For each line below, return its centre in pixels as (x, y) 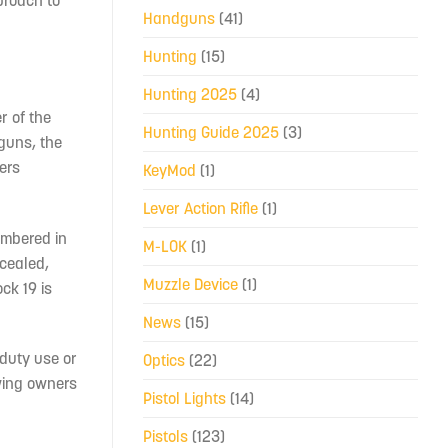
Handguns (179, 17)
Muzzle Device (190, 283)
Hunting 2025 (190, 93)
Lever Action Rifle (200, 207)
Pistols (165, 435)
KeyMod (169, 169)
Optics (164, 359)
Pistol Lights (184, 397)
